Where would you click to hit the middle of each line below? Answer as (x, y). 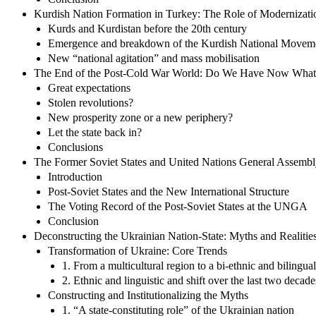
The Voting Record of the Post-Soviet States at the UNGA (178, 206)
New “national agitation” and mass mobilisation (154, 58)
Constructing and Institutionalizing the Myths (148, 295)
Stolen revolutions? (91, 102)
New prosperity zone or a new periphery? (140, 117)
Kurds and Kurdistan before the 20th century (147, 28)
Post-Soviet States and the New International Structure (169, 191)
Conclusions (75, 147)
